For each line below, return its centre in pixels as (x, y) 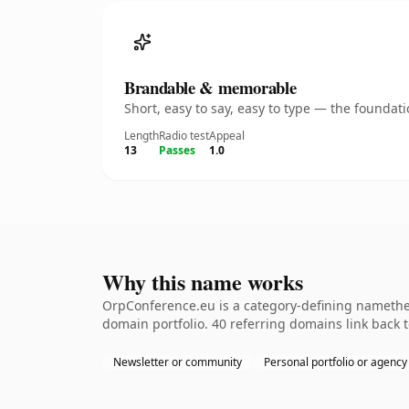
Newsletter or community (178, 362)
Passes (177, 150)
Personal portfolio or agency (336, 362)
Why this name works (203, 282)
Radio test (184, 136)
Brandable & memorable (210, 87)
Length (142, 136)
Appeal (227, 136)
